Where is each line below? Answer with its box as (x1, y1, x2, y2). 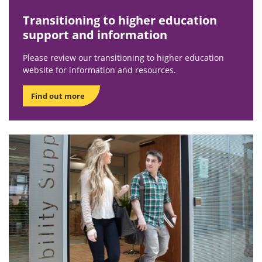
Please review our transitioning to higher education (23, 51, 224, 63)
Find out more (31, 90, 85, 101)
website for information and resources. (23, 64, 176, 75)
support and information (23, 26, 167, 43)
